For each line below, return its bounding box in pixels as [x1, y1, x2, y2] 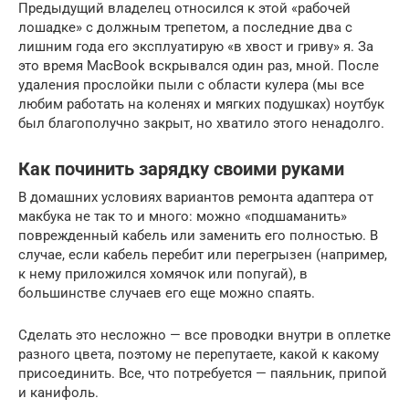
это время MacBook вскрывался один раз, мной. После [18, 58, 379, 74]
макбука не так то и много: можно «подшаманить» [18, 208, 347, 225]
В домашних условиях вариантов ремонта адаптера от [18, 189, 373, 205]
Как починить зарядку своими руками [18, 159, 344, 181]
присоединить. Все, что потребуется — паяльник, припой [18, 365, 387, 382]
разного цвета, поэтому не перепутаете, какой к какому [18, 346, 379, 362]
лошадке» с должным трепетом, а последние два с [18, 19, 352, 36]
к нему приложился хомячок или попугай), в [18, 266, 308, 282]
